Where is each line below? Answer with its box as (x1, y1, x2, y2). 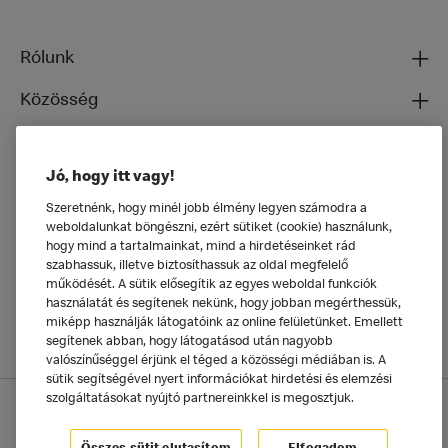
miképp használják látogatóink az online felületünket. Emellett (46, 317, 403, 330)
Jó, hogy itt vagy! (46, 170, 174, 186)
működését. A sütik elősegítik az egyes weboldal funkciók (46, 279, 377, 292)
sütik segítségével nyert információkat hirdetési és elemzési (46, 374, 392, 387)
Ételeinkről (20, 133, 103, 152)
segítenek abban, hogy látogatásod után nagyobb (46, 336, 333, 349)
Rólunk (20, 49, 74, 68)
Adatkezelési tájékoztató (159, 399, 289, 412)
